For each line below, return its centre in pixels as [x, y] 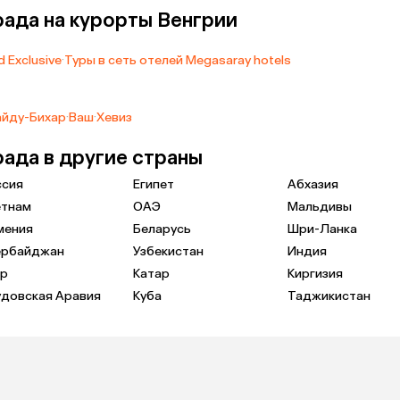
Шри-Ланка [322, 229]
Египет [154, 184]
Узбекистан [168, 251]
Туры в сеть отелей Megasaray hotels [178, 60]
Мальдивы [320, 206]
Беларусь [162, 229]
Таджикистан [329, 296]
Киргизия [315, 273]
